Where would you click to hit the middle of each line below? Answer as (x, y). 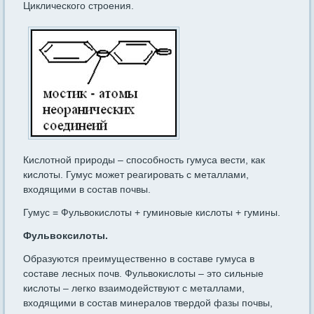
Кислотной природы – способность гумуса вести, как (144, 160)
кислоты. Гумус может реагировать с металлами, (136, 175)
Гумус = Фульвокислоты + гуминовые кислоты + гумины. (152, 213)
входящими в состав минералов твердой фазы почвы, (148, 303)
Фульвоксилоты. (66, 236)
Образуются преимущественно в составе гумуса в (139, 259)
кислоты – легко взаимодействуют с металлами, (134, 288)
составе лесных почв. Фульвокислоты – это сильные (144, 274)
